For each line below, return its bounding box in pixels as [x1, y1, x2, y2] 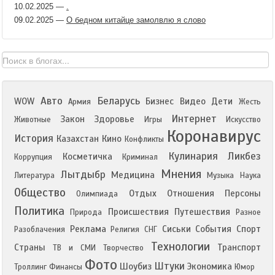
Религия [110, 225, 140, 234]
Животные [14, 115, 51, 125]
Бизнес [145, 96, 174, 107]
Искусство [226, 115, 261, 125]
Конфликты [125, 134, 164, 144]
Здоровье [94, 114, 135, 125]
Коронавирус [167, 126, 261, 147]
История [14, 132, 53, 145]
